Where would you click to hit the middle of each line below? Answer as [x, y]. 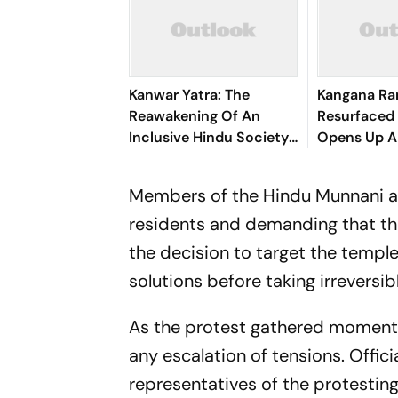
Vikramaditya [174, 180]
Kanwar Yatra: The [190, 95]
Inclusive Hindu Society [209, 137]
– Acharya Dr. [175, 159]
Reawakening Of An [195, 116]
